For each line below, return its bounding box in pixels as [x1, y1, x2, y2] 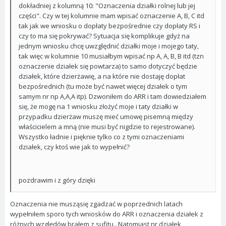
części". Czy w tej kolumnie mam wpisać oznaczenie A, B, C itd [19, 11, 204, 20]
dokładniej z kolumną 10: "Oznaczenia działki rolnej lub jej [19, 1, 195, 10]
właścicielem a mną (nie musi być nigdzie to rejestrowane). [19, 122, 195, 131]
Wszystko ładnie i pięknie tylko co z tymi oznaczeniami [19, 132, 184, 141]
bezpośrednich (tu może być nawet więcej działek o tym [19, 82, 187, 91]
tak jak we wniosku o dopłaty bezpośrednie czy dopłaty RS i [19, 21, 200, 30]
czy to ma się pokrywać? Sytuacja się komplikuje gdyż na [19, 31, 190, 40]
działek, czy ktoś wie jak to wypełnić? [19, 142, 130, 151]
